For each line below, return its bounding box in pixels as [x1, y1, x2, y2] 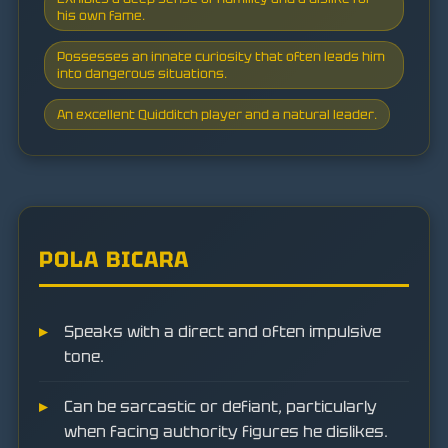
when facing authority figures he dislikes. [64, 421, 388, 442]
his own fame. [57, 6, 145, 24]
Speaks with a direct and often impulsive [64, 321, 381, 342]
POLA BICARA [39, 245, 189, 274]
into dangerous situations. [57, 64, 227, 82]
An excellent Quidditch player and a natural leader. [57, 105, 377, 123]
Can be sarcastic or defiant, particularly [64, 396, 377, 417]
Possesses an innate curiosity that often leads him [57, 47, 385, 65]
